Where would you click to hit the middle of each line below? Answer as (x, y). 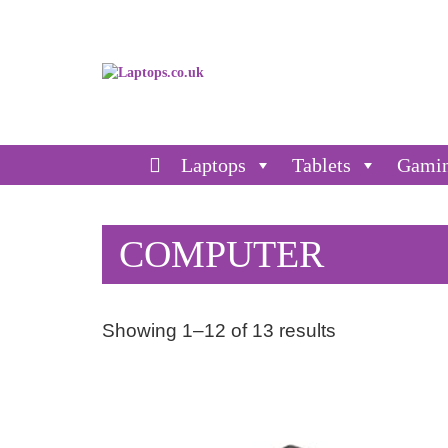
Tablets (321, 165)
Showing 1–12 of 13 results (219, 330)
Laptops (213, 165)
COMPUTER (221, 254)
